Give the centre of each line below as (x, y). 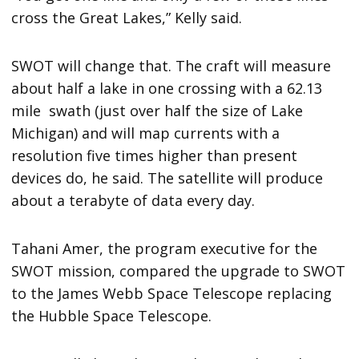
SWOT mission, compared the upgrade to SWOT (179, 271)
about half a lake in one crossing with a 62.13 (167, 89)
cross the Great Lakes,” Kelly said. (127, 18)
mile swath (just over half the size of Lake (157, 111)
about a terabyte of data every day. (133, 201)
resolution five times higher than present (155, 156)
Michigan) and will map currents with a (146, 133)
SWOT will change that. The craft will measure (171, 66)
